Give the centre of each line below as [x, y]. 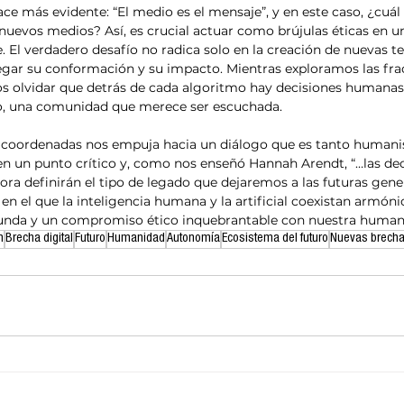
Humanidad [136, 239]
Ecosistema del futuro [275, 239]
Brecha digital [39, 239]
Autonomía [193, 239]
